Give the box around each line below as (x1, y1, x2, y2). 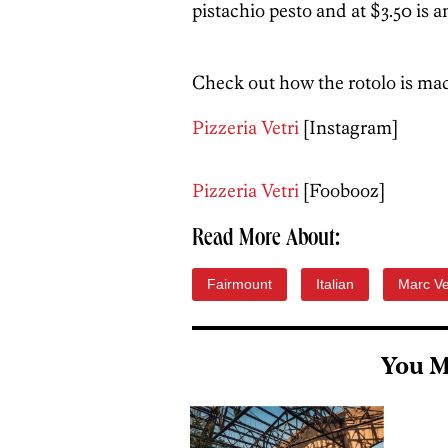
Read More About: (192, 228, 340, 252)
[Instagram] (299, 116, 398, 139)
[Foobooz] (299, 179, 385, 202)
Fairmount (207, 276, 272, 292)
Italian (316, 276, 354, 292)
